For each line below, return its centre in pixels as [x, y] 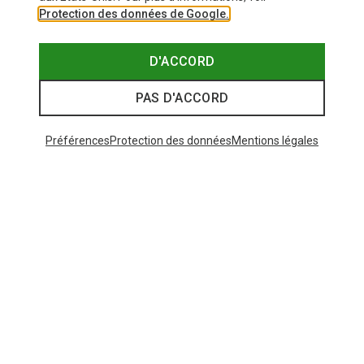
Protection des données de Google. [134, 14]
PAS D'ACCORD [182, 98]
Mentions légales [275, 141]
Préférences [78, 141]
